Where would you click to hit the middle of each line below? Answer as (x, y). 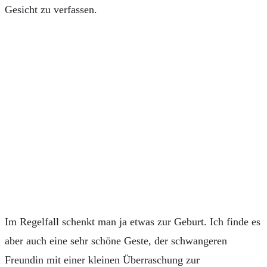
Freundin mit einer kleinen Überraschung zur (102, 260)
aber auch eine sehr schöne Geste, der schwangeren (116, 241)
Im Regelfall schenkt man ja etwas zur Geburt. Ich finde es (133, 222)
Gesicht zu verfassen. (54, 10)
